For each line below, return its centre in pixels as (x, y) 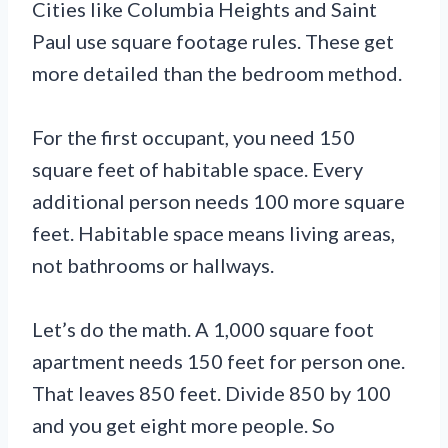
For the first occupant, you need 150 (193, 137)
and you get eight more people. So (183, 425)
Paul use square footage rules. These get (213, 41)
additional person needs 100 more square (218, 201)
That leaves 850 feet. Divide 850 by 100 (211, 393)
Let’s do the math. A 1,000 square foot (203, 329)
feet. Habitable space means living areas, (213, 233)
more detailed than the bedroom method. (217, 73)
